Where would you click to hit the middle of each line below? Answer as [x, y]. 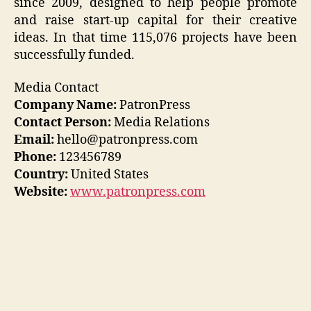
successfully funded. [74, 55]
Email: [34, 140]
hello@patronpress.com [126, 140]
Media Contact [56, 88]
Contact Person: [62, 123]
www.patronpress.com [138, 192]
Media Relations [160, 123]
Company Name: [65, 106]
